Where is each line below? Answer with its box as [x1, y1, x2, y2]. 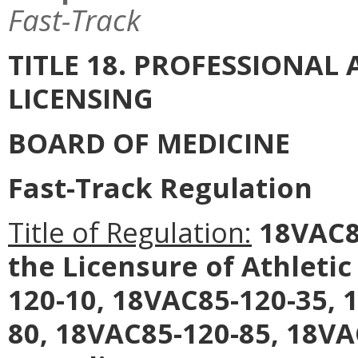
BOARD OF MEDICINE [8, 124, 290, 162]
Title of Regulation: [8, 213, 252, 252]
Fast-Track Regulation [8, 169, 312, 207]
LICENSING [8, 79, 153, 117]
